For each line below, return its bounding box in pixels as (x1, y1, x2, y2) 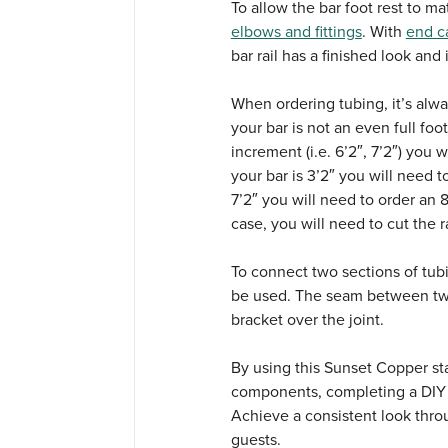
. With (361, 22, 406, 42)
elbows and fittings (230, 22, 362, 42)
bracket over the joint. (230, 310, 384, 330)
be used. (230, 286, 295, 306)
